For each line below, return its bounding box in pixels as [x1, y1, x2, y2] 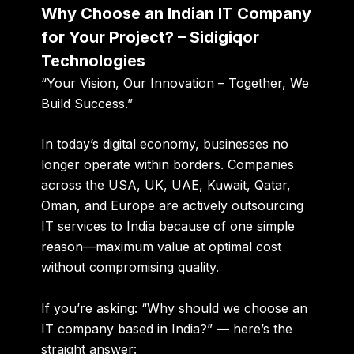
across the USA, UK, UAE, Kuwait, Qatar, [41, 177, 292, 194]
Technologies [41, 51, 146, 70]
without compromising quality [41, 259, 217, 276]
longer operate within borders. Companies [41, 156, 295, 173]
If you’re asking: [41, 300, 142, 317]
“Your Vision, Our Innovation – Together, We [41, 74, 310, 91]
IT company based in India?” [41, 321, 213, 337]
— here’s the [213, 321, 293, 337]
